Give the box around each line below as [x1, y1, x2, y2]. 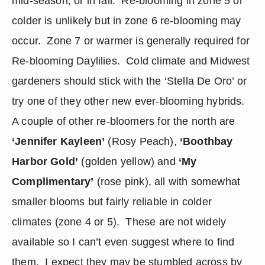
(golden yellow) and [78, 156, 179, 167]
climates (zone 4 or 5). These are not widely [12, 216, 227, 228]
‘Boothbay [179, 135, 233, 147]
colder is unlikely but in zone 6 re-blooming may [12, 15, 241, 27]
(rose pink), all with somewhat [93, 176, 241, 188]
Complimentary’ [12, 176, 94, 188]
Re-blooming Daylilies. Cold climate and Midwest [12, 55, 250, 67]
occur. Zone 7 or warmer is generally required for [12, 35, 250, 47]
